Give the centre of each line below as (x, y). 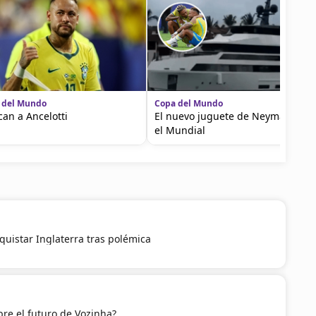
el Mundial (180, 130)
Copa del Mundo (189, 103)
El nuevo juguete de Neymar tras (232, 116)
